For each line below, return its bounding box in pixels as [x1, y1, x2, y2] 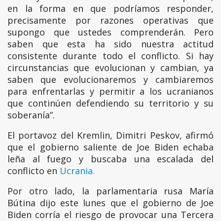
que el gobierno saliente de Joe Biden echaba [7, 141, 214, 153]
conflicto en [7, 165, 60, 177]
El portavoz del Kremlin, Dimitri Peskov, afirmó [7, 129, 214, 142]
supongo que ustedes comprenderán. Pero [7, 26, 214, 38]
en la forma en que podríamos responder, [7, 2, 214, 15]
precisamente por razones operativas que [7, 14, 214, 27]
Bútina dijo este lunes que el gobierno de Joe [7, 197, 214, 209]
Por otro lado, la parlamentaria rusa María [7, 185, 214, 197]
